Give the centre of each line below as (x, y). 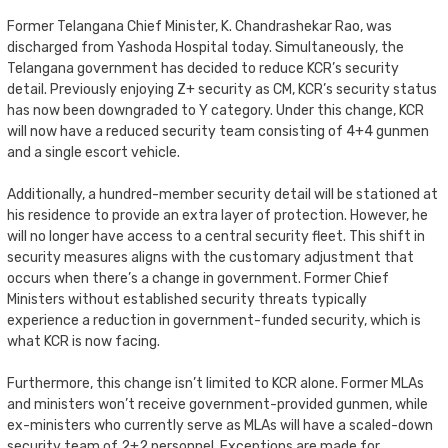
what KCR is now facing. (83, 342)
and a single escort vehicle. (93, 153)
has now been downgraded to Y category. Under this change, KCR (215, 111)
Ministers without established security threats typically (187, 300)
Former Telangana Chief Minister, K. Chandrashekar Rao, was (199, 27)
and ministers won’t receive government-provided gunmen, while (217, 405)
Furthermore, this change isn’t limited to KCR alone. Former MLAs (215, 384)
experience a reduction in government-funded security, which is (214, 321)
